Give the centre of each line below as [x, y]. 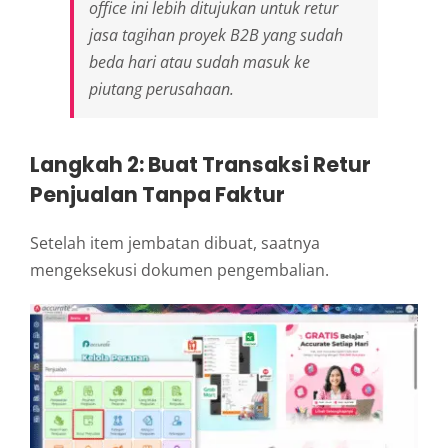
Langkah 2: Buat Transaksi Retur [200, 164]
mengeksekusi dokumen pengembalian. [179, 270]
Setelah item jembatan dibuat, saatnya [175, 243]
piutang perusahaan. [161, 88]
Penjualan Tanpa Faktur [157, 194]
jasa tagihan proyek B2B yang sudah [216, 34]
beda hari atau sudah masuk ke [199, 61]
